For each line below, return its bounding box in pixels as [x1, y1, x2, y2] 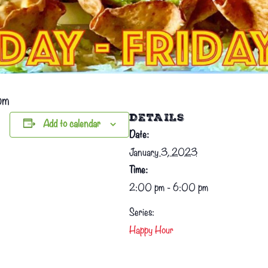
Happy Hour [129, 225, 173, 236]
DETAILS [129, 111, 185, 123]
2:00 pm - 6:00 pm [129, 182, 208, 194]
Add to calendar [42, 118, 100, 130]
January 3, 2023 [129, 147, 197, 159]
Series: [129, 207, 154, 218]
